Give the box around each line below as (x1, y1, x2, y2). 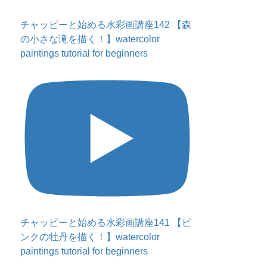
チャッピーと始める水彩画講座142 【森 (20, 20, 192, 30)
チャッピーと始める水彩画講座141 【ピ (20, 217, 192, 228)
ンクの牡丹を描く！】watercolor (20, 231, 160, 242)
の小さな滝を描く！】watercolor (20, 34, 160, 45)
